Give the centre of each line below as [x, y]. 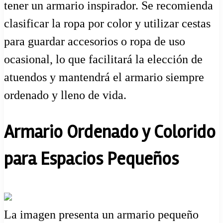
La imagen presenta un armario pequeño [101, 215]
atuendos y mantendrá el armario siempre [104, 77]
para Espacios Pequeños [91, 160]
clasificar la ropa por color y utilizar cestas [107, 24]
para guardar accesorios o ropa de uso [95, 42]
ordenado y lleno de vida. [65, 95]
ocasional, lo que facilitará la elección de [103, 59]
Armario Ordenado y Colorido [110, 133]
